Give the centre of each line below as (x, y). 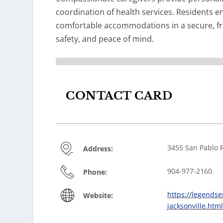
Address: (98, 149)
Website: (98, 196)
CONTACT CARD (119, 96)
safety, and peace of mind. (105, 39)
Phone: (95, 172)
